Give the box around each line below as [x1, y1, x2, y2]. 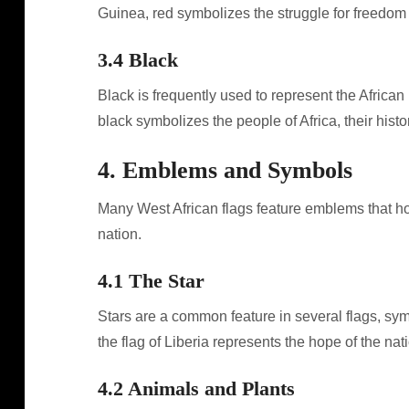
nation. [97, 226, 142, 242]
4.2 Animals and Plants [97, 377, 295, 400]
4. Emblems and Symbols [97, 157, 352, 184]
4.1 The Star [97, 269, 204, 292]
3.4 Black [97, 48, 178, 71]
